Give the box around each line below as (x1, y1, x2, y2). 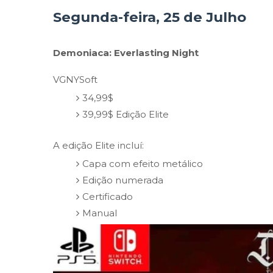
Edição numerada (82, 174, 163, 186)
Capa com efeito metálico (82, 157, 203, 169)
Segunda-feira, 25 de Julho (53, 9, 246, 26)
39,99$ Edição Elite (82, 108, 169, 120)
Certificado (82, 190, 133, 202)
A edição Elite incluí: (53, 140, 144, 151)
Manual (82, 207, 117, 219)
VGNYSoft (53, 74, 97, 85)
